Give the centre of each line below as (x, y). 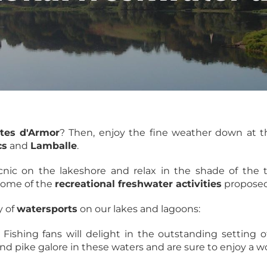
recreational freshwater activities (138, 184)
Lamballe (54, 146)
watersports (47, 209)
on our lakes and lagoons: (140, 209)
